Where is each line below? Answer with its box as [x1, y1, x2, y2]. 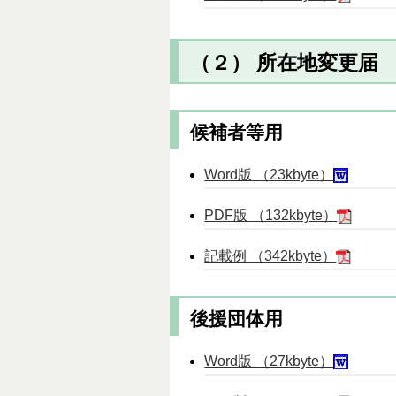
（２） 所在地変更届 [189, 50, 378, 74]
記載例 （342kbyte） [204, 247, 337, 263]
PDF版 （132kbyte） [204, 207, 338, 223]
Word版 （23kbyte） [204, 167, 334, 183]
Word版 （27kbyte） [204, 353, 334, 369]
